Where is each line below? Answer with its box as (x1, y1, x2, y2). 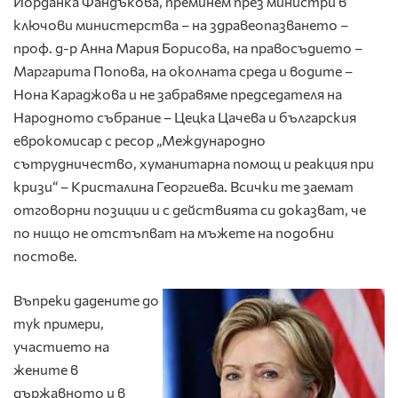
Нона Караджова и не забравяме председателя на (13, 85, 342, 103)
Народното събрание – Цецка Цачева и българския (13, 108, 356, 126)
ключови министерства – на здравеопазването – (13, 16, 348, 34)
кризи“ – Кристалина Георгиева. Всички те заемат (13, 178, 354, 195)
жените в (13, 361, 78, 378)
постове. (13, 247, 77, 265)
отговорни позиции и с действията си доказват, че (13, 201, 366, 219)
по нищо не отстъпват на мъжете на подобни (13, 224, 334, 242)
